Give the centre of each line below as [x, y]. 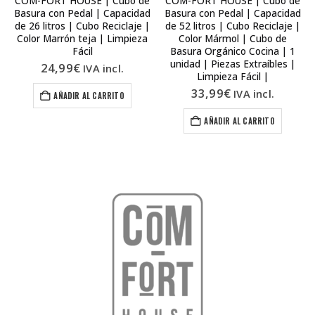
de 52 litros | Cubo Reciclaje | [233, 26]
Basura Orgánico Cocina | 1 [233, 51]
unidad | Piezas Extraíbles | [233, 64]
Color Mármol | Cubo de [233, 39]
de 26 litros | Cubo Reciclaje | [82, 26]
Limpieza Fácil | [233, 77]
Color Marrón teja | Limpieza [82, 39]
